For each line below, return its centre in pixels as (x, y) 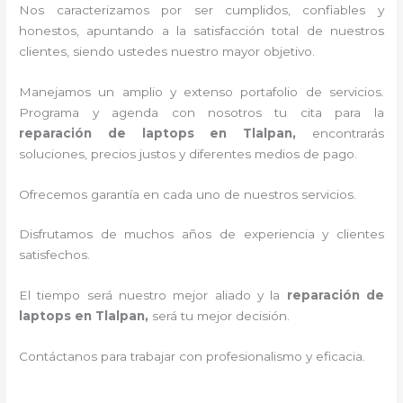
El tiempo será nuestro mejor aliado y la (153, 296)
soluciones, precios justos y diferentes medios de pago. (190, 153)
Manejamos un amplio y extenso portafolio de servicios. (201, 91)
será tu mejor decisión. (223, 316)
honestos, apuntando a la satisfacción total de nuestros (201, 30)
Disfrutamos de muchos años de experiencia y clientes (201, 234)
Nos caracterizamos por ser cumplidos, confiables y (201, 9)
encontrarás (348, 133)
